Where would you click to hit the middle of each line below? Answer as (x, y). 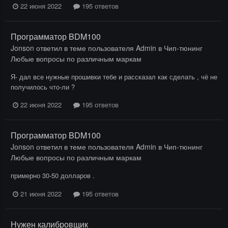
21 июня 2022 (41, 193)
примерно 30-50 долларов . (53, 176)
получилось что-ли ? (43, 87)
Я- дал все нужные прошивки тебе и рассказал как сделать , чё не (114, 77)
